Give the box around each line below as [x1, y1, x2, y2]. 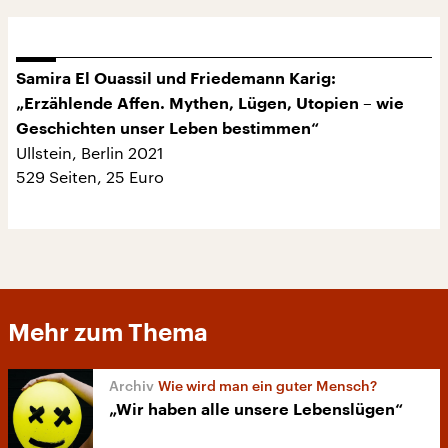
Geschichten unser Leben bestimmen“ [16, 121, 319, 137]
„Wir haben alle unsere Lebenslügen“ [109, 402, 403, 418]
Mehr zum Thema [8, 321, 208, 345]
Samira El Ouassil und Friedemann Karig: [16, 71, 336, 87]
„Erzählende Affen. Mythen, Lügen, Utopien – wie [16, 96, 404, 112]
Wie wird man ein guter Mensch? [158, 377, 377, 394]
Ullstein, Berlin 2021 [16, 143, 164, 162]
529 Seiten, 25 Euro [16, 167, 164, 186]
